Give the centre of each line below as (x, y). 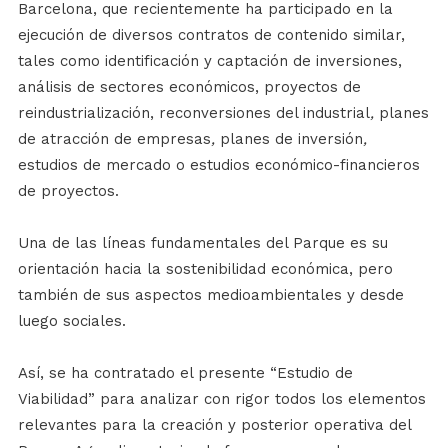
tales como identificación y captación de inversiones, (209, 61)
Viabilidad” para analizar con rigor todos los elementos (221, 399)
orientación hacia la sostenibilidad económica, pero (205, 269)
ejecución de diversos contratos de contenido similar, (211, 35)
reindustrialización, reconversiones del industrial (193, 113)
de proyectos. (68, 191)
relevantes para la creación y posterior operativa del (214, 425)
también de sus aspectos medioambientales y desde (210, 295)
